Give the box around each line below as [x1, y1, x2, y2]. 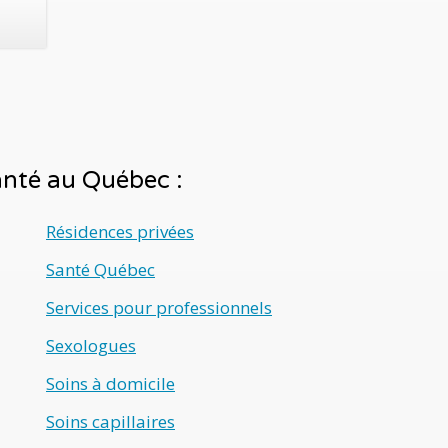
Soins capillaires [46, 410, 175, 433]
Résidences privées [46, 220, 194, 243]
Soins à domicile [46, 372, 175, 395]
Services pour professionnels [46, 296, 272, 319]
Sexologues [46, 334, 136, 357]
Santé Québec [46, 258, 155, 281]
